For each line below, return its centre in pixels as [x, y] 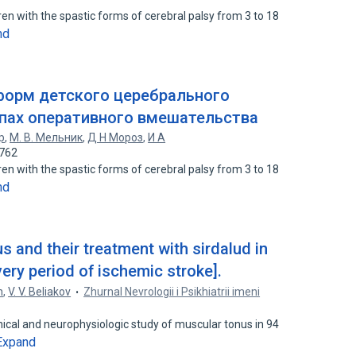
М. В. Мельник [46, 137]
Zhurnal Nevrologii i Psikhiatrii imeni [172, 292]
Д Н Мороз [116, 137]
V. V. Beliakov [40, 292]
